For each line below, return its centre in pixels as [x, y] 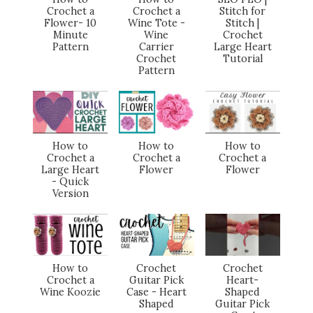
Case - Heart [156, 292]
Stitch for [243, 12]
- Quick [71, 181]
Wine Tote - [156, 23]
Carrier [156, 47]
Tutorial [242, 59]
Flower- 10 [71, 23]
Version [70, 193]
